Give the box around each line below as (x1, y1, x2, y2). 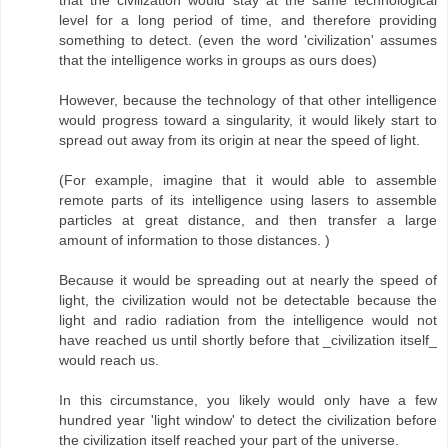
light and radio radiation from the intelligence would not (59, 312, 437, 329)
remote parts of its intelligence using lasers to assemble (59, 192, 437, 209)
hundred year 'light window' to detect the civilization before (59, 412, 437, 429)
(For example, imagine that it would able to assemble (59, 172, 437, 189)
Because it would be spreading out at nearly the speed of (59, 272, 437, 289)
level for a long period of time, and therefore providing (59, 12, 437, 29)
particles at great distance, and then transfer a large (59, 212, 437, 229)
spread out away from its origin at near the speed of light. (59, 132, 420, 149)
